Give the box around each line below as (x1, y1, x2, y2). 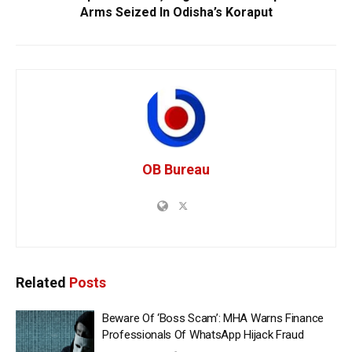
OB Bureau (142, 161, 210, 178)
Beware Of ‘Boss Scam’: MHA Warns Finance (102, 311, 324, 326)
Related (16, 274, 66, 291)
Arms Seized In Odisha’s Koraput (79, 5, 273, 20)
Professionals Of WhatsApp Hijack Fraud (102, 328, 304, 343)
